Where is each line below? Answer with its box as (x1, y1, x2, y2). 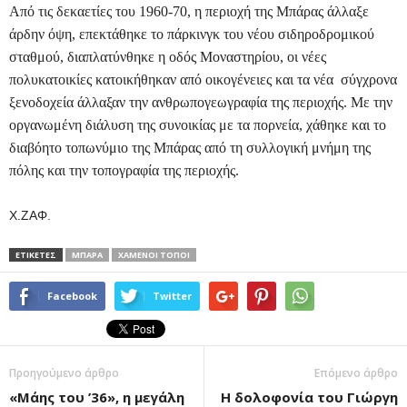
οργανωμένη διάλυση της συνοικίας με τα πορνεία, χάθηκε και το (9, 117, 386, 134)
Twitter (153, 289, 192, 303)
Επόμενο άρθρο (314, 365, 398, 382)
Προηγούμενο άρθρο (9, 365, 119, 382)
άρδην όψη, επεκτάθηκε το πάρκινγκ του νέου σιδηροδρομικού (9, 26, 374, 43)
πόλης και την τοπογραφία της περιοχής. (9, 163, 239, 179)
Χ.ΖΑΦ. (9, 208, 51, 223)
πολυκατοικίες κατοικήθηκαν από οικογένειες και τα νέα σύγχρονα (9, 72, 397, 88)
